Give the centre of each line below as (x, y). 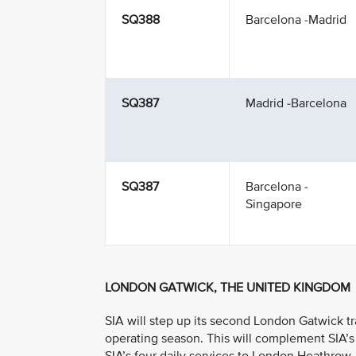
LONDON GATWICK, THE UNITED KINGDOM (228, 288)
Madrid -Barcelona (296, 103)
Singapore (274, 204)
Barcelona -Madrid (296, 20)
